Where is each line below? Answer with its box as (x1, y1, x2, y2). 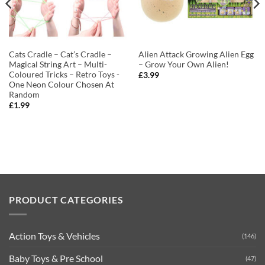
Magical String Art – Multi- (8, 60, 107, 70)
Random (8, 90, 40, 100)
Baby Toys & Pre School (9, 252, 103, 264)
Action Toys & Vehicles (9, 230, 100, 241)
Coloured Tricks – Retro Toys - (8, 70, 119, 80)
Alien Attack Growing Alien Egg (138, 50, 254, 60)
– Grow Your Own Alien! (138, 60, 229, 70)
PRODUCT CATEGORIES (9, 194, 124, 206)
